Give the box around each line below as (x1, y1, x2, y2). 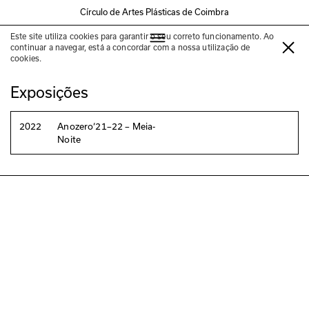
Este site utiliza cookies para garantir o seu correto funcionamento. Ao (10, 31, 275, 41)
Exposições (10, 83, 88, 101)
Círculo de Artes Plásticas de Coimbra (80, 8, 229, 17)
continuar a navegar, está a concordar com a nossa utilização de (10, 42, 250, 52)
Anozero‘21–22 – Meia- (57, 121, 156, 132)
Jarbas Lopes (10, 33, 127, 55)
